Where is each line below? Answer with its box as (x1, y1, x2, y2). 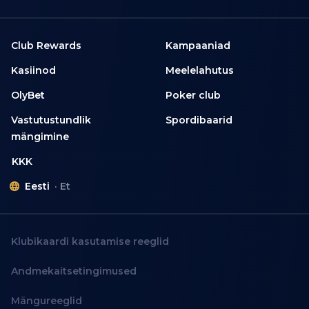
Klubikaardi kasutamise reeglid (11, 235, 169, 248)
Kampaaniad (166, 39, 230, 52)
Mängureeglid (11, 295, 82, 307)
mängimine (11, 130, 69, 143)
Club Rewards (11, 39, 81, 52)
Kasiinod (11, 64, 56, 77)
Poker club (166, 89, 221, 101)
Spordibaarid (166, 114, 232, 126)
